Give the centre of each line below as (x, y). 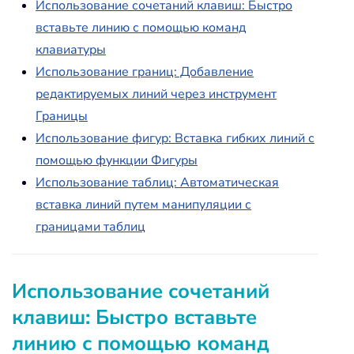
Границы (62, 117)
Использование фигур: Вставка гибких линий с (175, 139)
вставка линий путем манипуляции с (143, 205)
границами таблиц (90, 227)
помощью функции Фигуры (117, 161)
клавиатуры (71, 50)
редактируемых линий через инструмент (156, 94)
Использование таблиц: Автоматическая (157, 183)
